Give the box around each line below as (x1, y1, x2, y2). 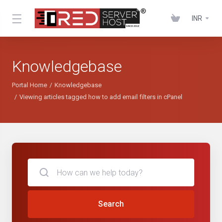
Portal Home (12, 81, 47, 89)
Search (98, 199, 124, 209)
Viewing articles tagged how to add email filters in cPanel (19, 93, 182, 101)
